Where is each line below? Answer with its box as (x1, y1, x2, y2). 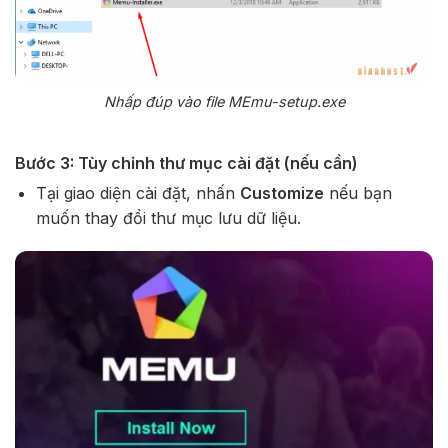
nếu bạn (323, 182, 392, 203)
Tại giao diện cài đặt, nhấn (35, 182, 240, 203)
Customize (239, 182, 324, 203)
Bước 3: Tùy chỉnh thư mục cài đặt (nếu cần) (15, 152, 358, 173)
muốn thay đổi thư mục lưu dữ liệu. (35, 207, 301, 228)
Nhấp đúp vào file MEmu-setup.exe (103, 92, 345, 110)
